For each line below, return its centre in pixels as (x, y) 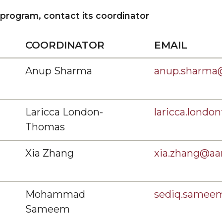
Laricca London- (64, 112)
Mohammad (55, 194)
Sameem (49, 209)
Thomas (45, 127)
